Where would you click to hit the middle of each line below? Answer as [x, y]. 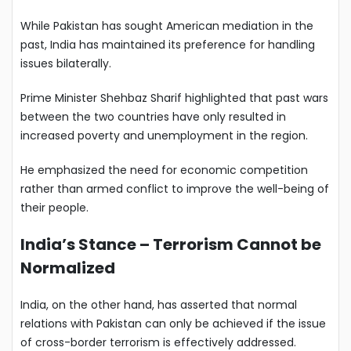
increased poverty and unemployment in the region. [164, 135]
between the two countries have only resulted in [153, 116]
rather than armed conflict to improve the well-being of [175, 188]
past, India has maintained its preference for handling [168, 44]
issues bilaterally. [66, 63]
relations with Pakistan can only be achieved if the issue [173, 323]
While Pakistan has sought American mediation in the [167, 25]
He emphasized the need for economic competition [164, 170]
